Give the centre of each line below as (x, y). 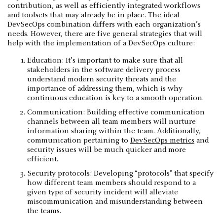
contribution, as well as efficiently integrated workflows (104, 6)
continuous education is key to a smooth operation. (115, 98)
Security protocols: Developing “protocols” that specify (120, 173)
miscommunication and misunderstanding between (115, 202)
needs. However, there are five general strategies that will (105, 34)
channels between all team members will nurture (111, 122)
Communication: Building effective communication (116, 112)
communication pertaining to (79, 140)
